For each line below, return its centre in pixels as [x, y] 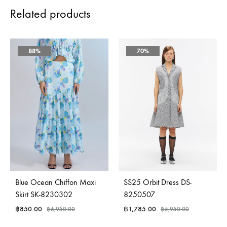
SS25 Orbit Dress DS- [158, 182]
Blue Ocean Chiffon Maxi [55, 182]
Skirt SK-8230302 [44, 195]
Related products [50, 13]
